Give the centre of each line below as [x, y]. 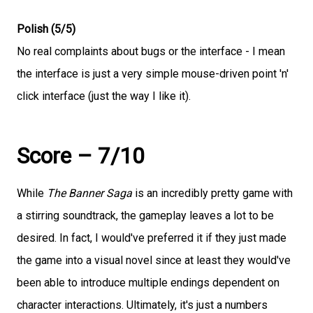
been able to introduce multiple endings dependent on [148, 282]
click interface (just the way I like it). [104, 96]
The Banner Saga [89, 193]
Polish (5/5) [46, 29]
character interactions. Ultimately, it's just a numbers [142, 305]
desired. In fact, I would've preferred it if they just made [152, 238]
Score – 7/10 [81, 156]
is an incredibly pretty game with [212, 193]
